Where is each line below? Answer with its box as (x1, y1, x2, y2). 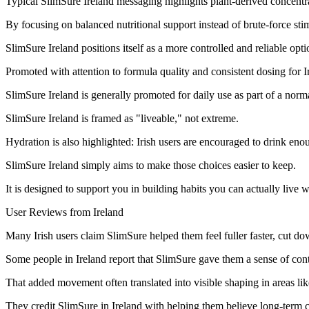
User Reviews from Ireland (6, 206, 123, 219)
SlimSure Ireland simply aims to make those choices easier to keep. (6, 159, 296, 172)
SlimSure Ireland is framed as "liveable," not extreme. (6, 112, 239, 125)
